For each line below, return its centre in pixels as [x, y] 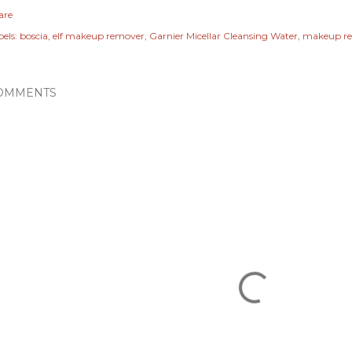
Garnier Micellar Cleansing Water [224, 36]
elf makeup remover [99, 36]
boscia [34, 36]
